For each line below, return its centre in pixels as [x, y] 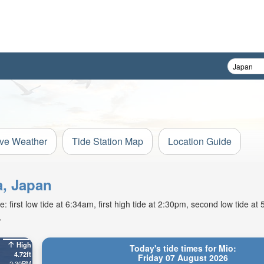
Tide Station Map [108, 141]
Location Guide [200, 141]
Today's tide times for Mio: [183, 248]
